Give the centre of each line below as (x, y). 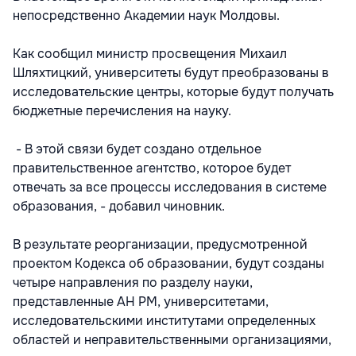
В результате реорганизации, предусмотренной (160, 244)
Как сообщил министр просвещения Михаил (150, 54)
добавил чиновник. (167, 206)
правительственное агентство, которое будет (152, 168)
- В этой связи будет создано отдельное (137, 149)
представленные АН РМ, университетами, (141, 302)
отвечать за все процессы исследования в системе (170, 187)
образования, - (59, 206)
